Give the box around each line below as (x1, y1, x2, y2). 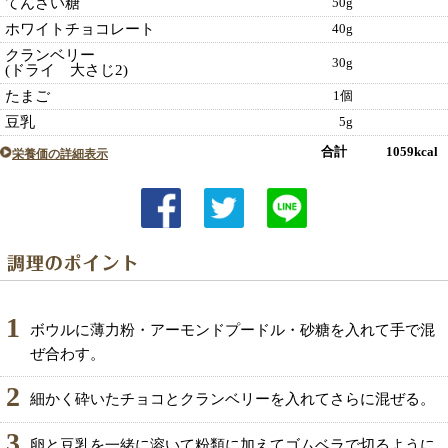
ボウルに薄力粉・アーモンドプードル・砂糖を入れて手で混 (30, 322, 435, 339)
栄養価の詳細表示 (12, 147, 108, 162)
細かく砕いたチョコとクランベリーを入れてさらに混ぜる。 (30, 391, 435, 408)
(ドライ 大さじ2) (5, 62, 128, 79)
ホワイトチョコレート (5, 21, 155, 38)
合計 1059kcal (321, 145, 438, 160)
